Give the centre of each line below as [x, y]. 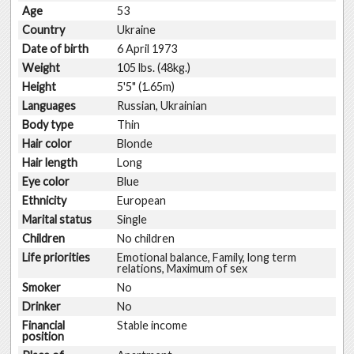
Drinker [44, 306]
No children [145, 238]
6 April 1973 [147, 48]
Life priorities [58, 257]
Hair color [49, 143]
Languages [51, 105]
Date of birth [58, 48]
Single [132, 219]
